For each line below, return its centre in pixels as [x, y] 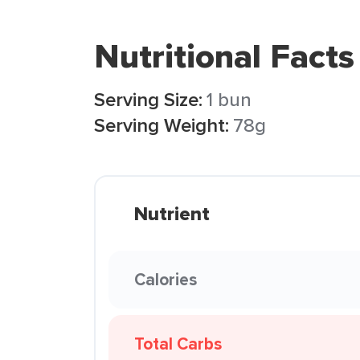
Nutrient [172, 214]
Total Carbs [178, 344]
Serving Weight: [162, 125]
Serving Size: [148, 99]
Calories [166, 279]
